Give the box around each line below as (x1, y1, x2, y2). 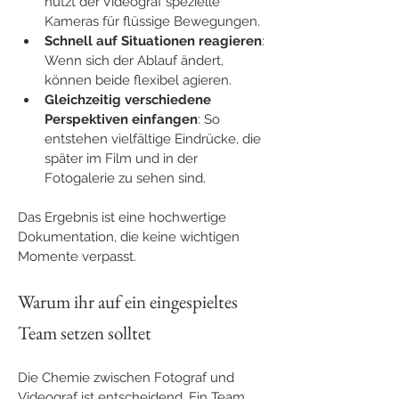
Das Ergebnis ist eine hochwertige (18, 208, 230, 225)
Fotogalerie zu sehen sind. (45, 169, 206, 186)
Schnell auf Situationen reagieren (45, 32, 262, 49)
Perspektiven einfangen (45, 110, 198, 127)
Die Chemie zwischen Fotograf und (18, 369, 238, 386)
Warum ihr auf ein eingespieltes (18, 289, 241, 313)
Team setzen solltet (18, 320, 151, 345)
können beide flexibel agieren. (45, 71, 232, 88)
